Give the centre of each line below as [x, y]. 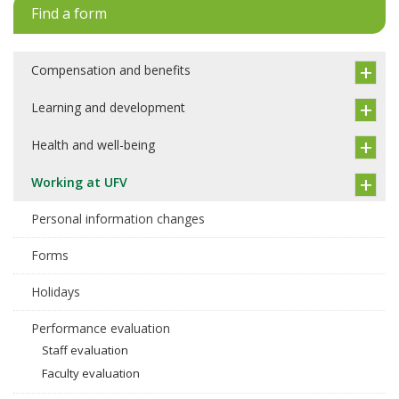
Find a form [69, 13]
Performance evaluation [101, 328]
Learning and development [108, 107]
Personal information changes [118, 219]
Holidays [56, 292]
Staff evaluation [85, 350]
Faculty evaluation [91, 373]
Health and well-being [93, 145]
